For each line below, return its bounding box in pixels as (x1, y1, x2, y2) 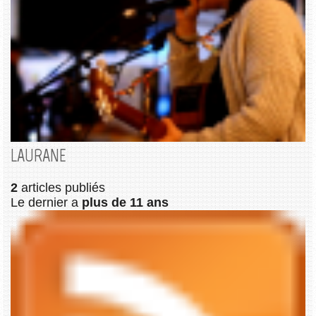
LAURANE (11, 145, 66, 166)
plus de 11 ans (82, 195, 169, 210)
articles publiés (18, 181, 105, 195)
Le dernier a (11, 195, 82, 210)
